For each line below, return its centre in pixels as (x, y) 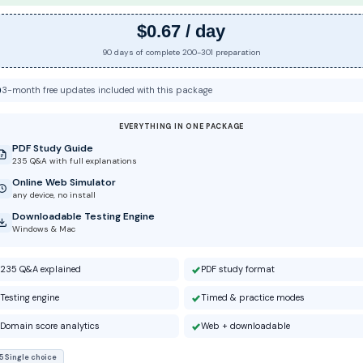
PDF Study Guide (52, 149)
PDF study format (237, 269)
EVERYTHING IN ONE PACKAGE (181, 127)
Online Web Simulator (64, 183)
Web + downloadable (245, 326)
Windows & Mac (43, 229)
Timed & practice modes (252, 298)
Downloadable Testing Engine (83, 217)
